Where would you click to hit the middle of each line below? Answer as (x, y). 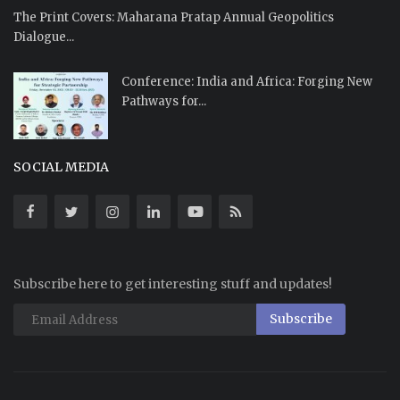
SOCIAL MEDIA (61, 167)
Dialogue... (44, 37)
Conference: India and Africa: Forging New (247, 82)
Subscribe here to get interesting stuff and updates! (173, 284)
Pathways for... (164, 102)
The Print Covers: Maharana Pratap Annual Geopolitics (174, 18)
